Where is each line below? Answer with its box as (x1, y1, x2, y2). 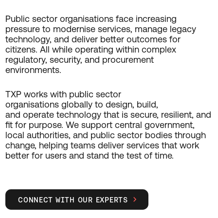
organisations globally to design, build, (5, 99, 158, 110)
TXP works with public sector (5, 89, 121, 100)
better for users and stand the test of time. (5, 150, 174, 161)
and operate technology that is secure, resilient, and (5, 109, 211, 120)
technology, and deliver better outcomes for (5, 34, 181, 45)
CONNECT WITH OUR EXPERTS (18, 195, 128, 204)
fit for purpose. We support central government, (5, 120, 195, 130)
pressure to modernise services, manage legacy (5, 24, 196, 35)
